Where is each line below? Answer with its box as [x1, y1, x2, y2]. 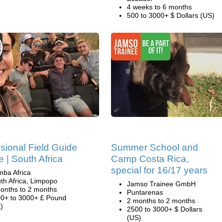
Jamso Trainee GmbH [127, 180, 196, 188]
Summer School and [111, 142, 198, 153]
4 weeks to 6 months [127, 3, 192, 11]
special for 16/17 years [111, 165, 208, 175]
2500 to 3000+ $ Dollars [127, 205, 202, 213]
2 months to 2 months [127, 197, 195, 205]
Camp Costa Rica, [111, 154, 189, 164]
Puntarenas [127, 188, 163, 196]
